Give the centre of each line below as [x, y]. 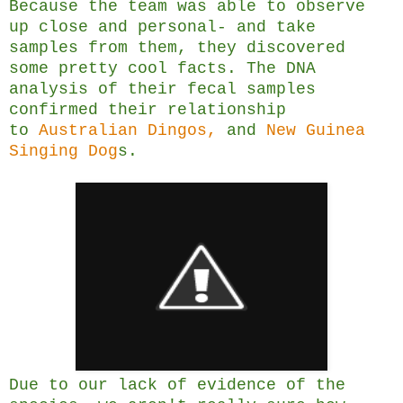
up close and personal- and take [162, 27]
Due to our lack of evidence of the [177, 385]
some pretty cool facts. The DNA [162, 69]
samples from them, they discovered [177, 48]
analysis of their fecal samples [162, 90]
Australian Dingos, [128, 131]
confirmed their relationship [148, 110]
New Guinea [316, 131]
